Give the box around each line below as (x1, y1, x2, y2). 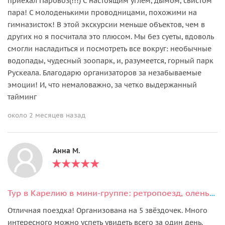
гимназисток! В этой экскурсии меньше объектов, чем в (8, 20, 205, 29)
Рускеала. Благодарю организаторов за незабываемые (8, 68, 201, 77)
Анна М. (53, 146, 80, 155)
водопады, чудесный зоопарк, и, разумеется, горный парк (8, 56, 213, 65)
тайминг (8, 92, 37, 101)
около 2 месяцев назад (8, 110, 85, 120)
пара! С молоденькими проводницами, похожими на (8, 8, 197, 17)
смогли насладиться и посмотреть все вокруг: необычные (8, 44, 211, 53)
